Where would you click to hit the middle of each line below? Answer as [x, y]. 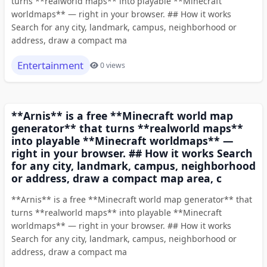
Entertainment [50, 65]
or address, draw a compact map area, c [116, 178]
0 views [113, 66]
